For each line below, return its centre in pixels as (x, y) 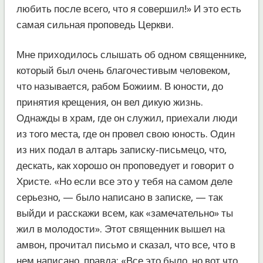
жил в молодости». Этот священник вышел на (120, 229)
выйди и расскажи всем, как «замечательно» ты (124, 213)
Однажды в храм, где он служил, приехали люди (127, 118)
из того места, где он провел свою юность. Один (125, 134)
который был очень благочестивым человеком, (123, 70)
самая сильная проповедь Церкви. (95, 24)
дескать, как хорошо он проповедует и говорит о (125, 165)
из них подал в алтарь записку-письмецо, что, (121, 149)
